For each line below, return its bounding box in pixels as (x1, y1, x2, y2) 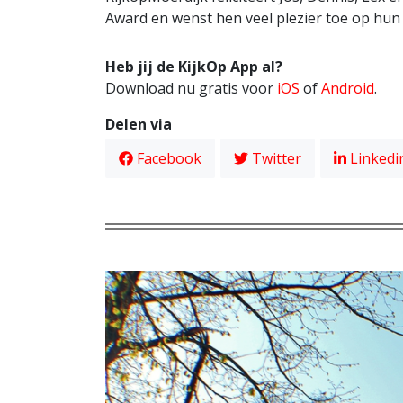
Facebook (133, 148, 201, 168)
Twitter (248, 148, 301, 168)
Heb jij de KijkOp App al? (105, 56, 282, 76)
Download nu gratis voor (105, 77, 277, 98)
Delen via (105, 113, 172, 134)
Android (321, 77, 374, 98)
